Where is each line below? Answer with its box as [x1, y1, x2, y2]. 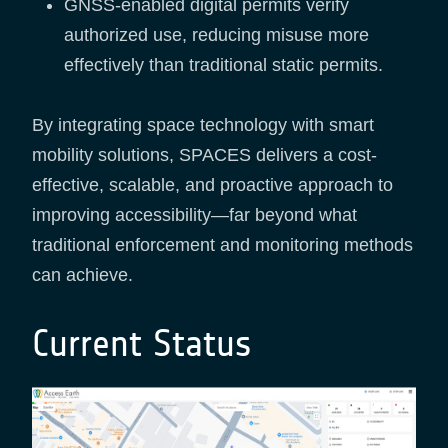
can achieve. [32, 265, 133, 286]
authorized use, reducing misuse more [64, 25, 369, 46]
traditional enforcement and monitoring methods [32, 235, 413, 256]
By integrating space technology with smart [32, 115, 374, 136]
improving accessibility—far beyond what [32, 205, 357, 226]
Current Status [32, 321, 252, 367]
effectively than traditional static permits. [64, 55, 383, 76]
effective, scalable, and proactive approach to [32, 175, 393, 196]
